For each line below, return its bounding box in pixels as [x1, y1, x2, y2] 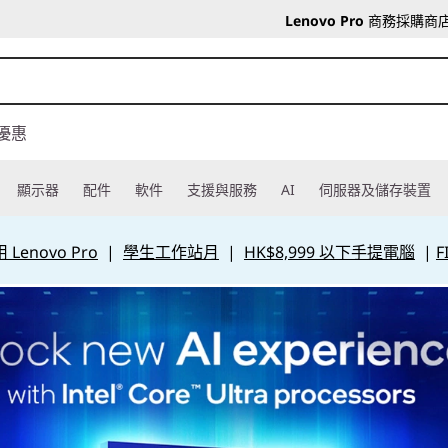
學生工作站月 [122, 241, 219, 263]
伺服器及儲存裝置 [319, 180, 431, 199]
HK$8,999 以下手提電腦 [243, 241, 415, 263]
